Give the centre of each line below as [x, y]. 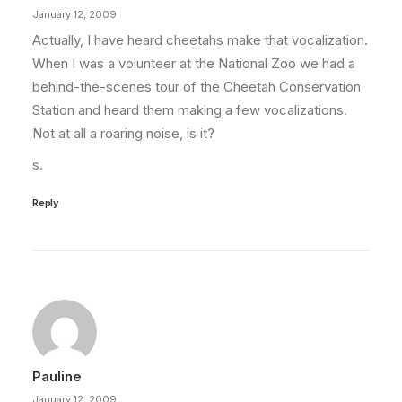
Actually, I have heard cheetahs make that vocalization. [200, 40]
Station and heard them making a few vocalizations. [190, 110]
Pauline [57, 376]
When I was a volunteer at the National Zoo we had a [194, 63]
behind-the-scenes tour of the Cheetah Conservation [197, 87]
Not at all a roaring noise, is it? [123, 133]
